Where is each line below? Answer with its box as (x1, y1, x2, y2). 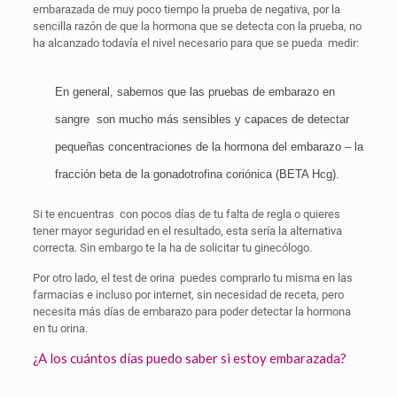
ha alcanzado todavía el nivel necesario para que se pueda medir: (32, 36, 359, 50)
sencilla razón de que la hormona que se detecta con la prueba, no (32, 19, 362, 33)
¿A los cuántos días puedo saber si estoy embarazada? (32, 350, 346, 366)
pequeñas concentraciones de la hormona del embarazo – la (54, 140, 363, 153)
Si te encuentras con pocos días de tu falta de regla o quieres (32, 207, 340, 221)
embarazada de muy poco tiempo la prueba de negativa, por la (32, 3, 340, 16)
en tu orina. (32, 322, 88, 335)
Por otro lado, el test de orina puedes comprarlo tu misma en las (32, 271, 353, 284)
